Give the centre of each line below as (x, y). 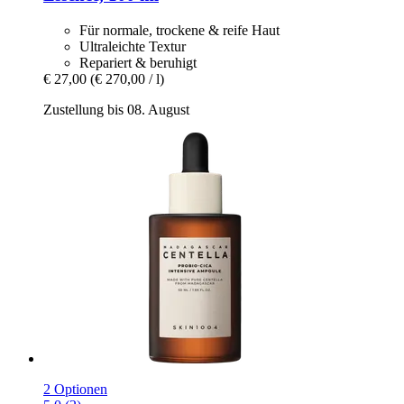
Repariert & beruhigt (138, 63)
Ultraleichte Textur (133, 47)
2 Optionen (75, 390)
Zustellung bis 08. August (116, 110)
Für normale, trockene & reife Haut (179, 31)
